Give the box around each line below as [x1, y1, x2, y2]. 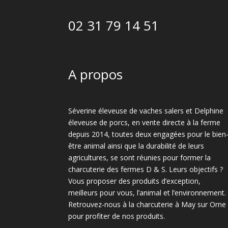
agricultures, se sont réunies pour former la [68, 152, 211, 162]
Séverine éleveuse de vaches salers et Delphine [68, 105, 224, 116]
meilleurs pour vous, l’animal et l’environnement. [68, 187, 226, 197]
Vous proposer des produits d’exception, [68, 176, 201, 186]
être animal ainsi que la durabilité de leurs [68, 140, 205, 151]
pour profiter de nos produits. [68, 211, 165, 221]
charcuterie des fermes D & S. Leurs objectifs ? [68, 164, 223, 174]
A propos [68, 65, 123, 83]
